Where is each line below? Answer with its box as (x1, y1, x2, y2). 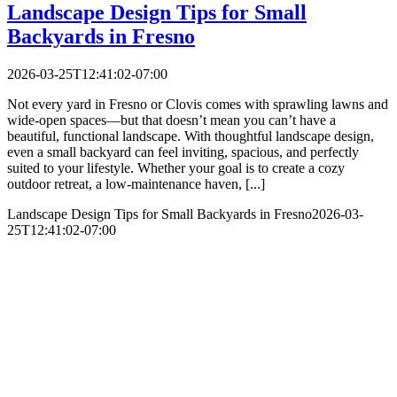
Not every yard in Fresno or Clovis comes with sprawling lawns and (7, 97, 388, 113)
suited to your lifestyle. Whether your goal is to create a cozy (7, 160, 345, 176)
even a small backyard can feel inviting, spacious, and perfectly (7, 144, 359, 160)
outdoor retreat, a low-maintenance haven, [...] (7, 176, 265, 192)
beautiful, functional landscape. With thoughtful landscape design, (7, 128, 374, 144)
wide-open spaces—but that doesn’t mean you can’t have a (7, 113, 336, 128)
